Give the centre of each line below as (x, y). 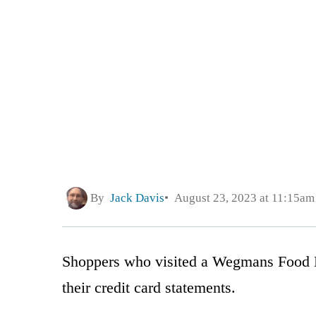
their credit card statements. (149, 287)
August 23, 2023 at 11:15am (242, 198)
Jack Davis (137, 198)
